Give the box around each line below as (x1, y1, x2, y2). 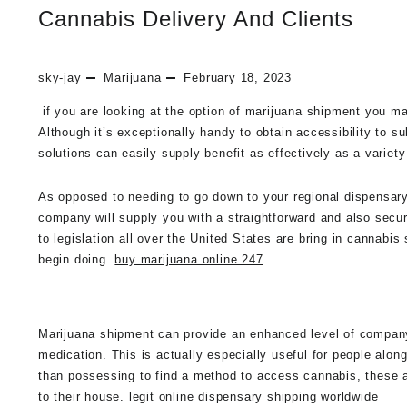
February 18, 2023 (184, 70, 293, 84)
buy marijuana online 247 (114, 252, 263, 266)
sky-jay (38, 70, 82, 84)
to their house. (38, 389, 129, 403)
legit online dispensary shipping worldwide (128, 389, 379, 403)
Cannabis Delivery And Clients (38, 5, 353, 31)
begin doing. (38, 252, 115, 266)
